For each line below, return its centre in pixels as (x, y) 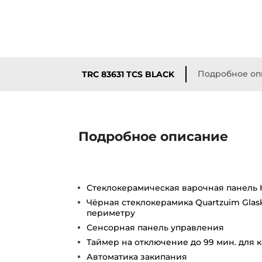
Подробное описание (154, 136)
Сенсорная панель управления (156, 227)
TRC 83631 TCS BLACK (128, 74)
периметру (111, 213)
